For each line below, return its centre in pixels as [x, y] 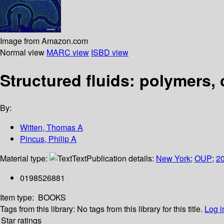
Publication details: [121, 158]
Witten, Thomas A [51, 127]
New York [173, 158]
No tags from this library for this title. [140, 209]
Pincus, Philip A [48, 139]
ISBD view [110, 52]
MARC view [68, 52]
